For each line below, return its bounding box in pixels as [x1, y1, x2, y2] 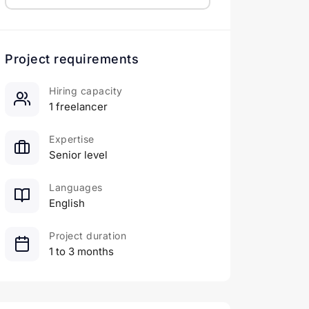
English [49, 197, 85, 210]
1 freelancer [49, 100, 108, 114]
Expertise [49, 133, 94, 146]
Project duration [49, 230, 126, 242]
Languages [49, 181, 103, 194]
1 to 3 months [49, 245, 114, 259]
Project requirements [5, 52, 139, 67]
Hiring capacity [49, 85, 123, 97]
